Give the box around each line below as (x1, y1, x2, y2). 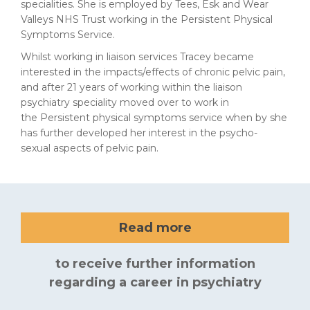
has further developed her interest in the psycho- (21, 127, 257, 139)
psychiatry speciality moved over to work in (21, 96, 229, 109)
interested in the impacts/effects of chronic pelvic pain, (21, 66, 285, 78)
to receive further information (55, 256, 255, 271)
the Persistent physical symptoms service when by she (21, 111, 287, 124)
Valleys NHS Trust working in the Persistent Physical (21, 13, 273, 26)
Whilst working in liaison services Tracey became (21, 51, 254, 63)
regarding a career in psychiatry (48, 275, 262, 290)
